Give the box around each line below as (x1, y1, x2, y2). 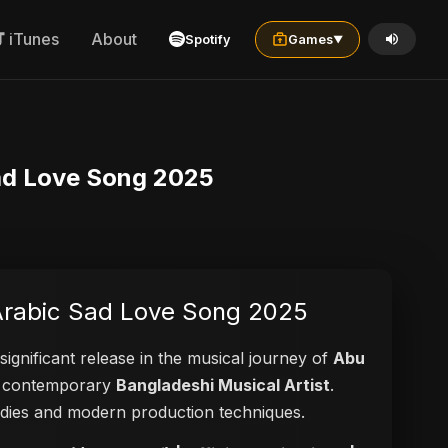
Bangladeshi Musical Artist (116, 375, 330, 395)
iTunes (9, 29, 59, 50)
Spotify (185, 31, 231, 47)
